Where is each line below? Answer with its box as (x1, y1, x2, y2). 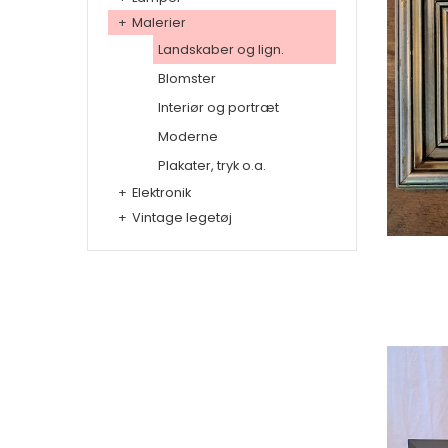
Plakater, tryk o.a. (158, 157, 266, 174)
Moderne (158, 128, 218, 145)
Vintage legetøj (132, 209, 232, 226)
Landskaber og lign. (158, 41, 284, 58)
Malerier (132, 14, 186, 31)
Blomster (158, 70, 216, 87)
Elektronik (132, 184, 191, 201)
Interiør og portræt (158, 99, 279, 116)
